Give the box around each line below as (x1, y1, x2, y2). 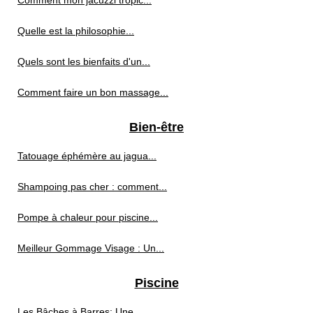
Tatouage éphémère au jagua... (17, 150, 156, 162)
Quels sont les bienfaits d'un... (17, 56, 150, 68)
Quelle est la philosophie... (17, 25, 134, 37)
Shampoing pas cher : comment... (17, 181, 167, 193)
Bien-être (129, 120, 184, 135)
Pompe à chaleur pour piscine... (17, 212, 158, 224)
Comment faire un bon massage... (17, 87, 168, 99)
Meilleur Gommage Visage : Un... (17, 242, 164, 254)
